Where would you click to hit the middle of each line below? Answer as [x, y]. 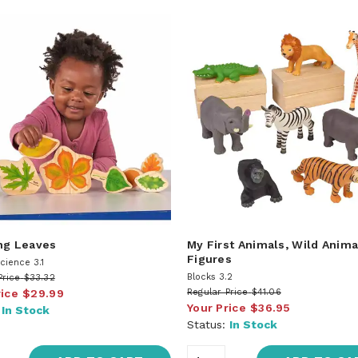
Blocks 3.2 [209, 276]
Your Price [216, 307]
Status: [208, 324]
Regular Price [217, 292]
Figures [209, 259]
